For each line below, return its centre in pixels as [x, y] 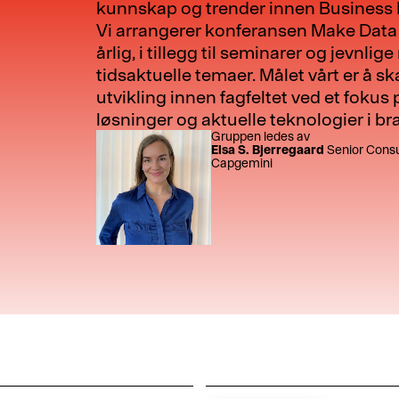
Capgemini [241, 163]
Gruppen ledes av [260, 137]
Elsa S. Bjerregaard [269, 150]
